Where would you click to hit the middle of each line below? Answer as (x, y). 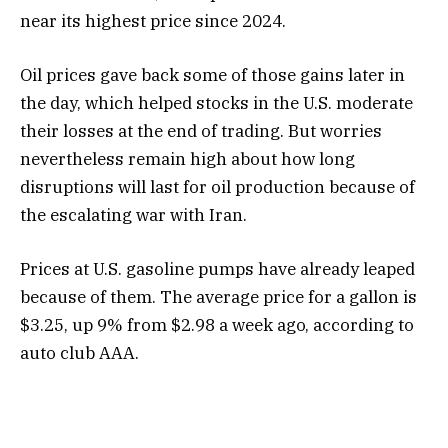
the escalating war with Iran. (133, 214)
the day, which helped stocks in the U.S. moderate (216, 102)
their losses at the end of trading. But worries (201, 130)
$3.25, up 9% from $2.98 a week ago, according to (217, 325)
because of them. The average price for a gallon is (218, 297)
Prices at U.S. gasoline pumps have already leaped (217, 269)
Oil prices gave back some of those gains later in (212, 74)
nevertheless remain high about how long (187, 158)
